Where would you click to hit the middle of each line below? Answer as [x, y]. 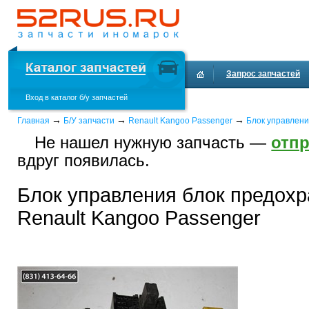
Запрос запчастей [263, 74]
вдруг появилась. [83, 160]
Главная [33, 121]
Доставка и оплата [234, 101]
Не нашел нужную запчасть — [153, 142]
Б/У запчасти [89, 121]
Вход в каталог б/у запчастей [77, 97]
